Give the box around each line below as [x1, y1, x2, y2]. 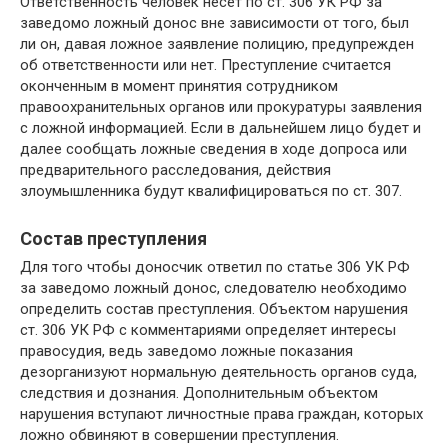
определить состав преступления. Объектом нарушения [20, 299, 408, 318]
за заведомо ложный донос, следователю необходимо [20, 278, 407, 297]
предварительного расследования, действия [20, 160, 331, 179]
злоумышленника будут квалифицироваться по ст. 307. [20, 181, 402, 200]
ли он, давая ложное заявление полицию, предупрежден [20, 34, 414, 53]
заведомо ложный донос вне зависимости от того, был [20, 13, 409, 32]
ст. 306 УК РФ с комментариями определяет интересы [20, 320, 396, 339]
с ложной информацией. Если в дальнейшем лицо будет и [20, 118, 421, 137]
